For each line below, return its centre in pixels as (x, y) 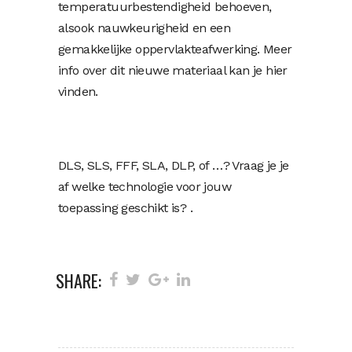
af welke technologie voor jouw (145, 187)
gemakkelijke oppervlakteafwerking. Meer (175, 49)
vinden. (78, 92)
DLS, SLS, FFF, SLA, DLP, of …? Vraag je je (174, 165)
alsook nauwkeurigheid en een (145, 28)
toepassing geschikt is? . (125, 208)
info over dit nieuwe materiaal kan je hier (173, 70)
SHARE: (79, 280)
